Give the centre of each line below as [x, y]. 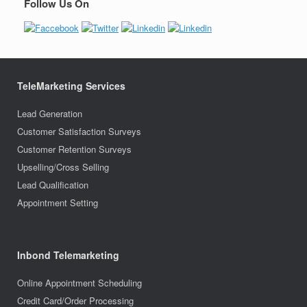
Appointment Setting [58, 203]
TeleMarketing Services [71, 86]
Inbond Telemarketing [68, 255]
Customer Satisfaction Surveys [79, 132]
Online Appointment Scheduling [79, 283]
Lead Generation [50, 114]
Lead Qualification [53, 185]
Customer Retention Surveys [74, 149]
